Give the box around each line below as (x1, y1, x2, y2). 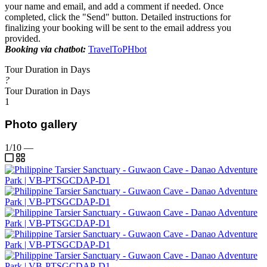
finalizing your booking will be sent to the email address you (5, 22, 231, 33)
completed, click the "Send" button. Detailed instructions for (5, 11, 231, 22)
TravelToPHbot (88, 44, 147, 54)
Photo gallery (5, 118, 77, 131)
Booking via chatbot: (5, 44, 86, 54)
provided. (5, 33, 41, 44)
